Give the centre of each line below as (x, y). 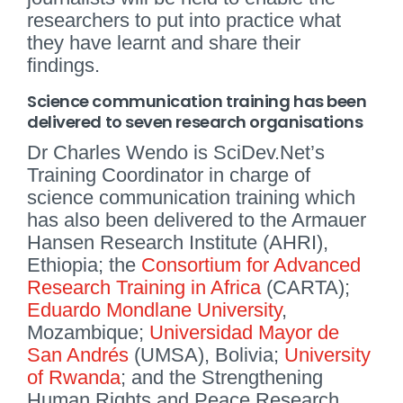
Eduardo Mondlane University (154, 309)
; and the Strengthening (222, 377)
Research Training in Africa (144, 287)
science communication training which (191, 197)
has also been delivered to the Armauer (197, 219)
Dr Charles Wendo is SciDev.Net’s (176, 152)
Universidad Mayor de (244, 332)
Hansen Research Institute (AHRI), (178, 242)
